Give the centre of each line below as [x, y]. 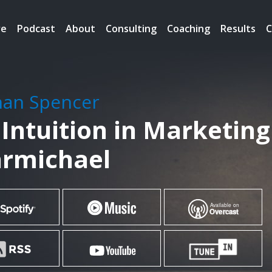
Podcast [36, 29]
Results [238, 29]
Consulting [131, 29]
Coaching [189, 29]
